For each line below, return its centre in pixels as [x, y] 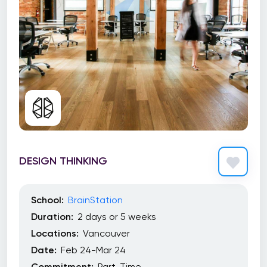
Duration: [52, 217]
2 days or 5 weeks [117, 217]
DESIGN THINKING [63, 161]
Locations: [55, 233]
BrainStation [95, 200]
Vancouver [106, 233]
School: [47, 200]
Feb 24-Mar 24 [93, 250]
